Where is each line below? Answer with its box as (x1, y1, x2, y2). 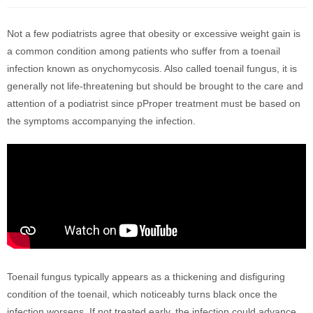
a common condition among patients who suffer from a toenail (7, 45, 280, 57)
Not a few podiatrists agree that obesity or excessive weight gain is (7, 28, 300, 39)
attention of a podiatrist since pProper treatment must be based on (7, 98, 300, 109)
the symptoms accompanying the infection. (7, 115, 196, 126)
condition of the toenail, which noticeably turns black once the (7, 289, 277, 300)
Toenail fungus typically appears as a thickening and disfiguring (7, 271, 285, 282)
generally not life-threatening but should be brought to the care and (7, 80, 303, 92)
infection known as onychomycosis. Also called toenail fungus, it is (7, 63, 297, 74)
